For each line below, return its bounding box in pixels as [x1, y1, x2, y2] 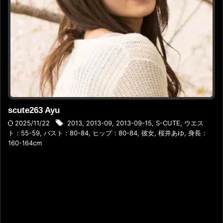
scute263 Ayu [8, 106, 60, 115]
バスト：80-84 [44, 129, 89, 137]
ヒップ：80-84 [93, 129, 137, 137]
